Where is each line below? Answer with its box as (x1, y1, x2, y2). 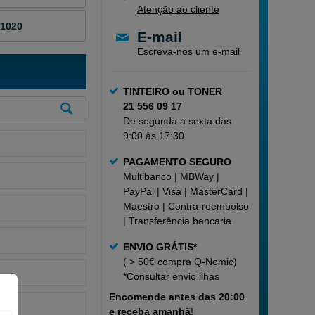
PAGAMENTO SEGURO (122, 156, 231, 167)
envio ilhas (169, 271, 219, 282)
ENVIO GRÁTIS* (122, 241, 197, 252)
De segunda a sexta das (122, 115, 231, 127)
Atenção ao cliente (136, 4, 219, 15)
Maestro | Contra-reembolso (122, 200, 249, 212)
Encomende (108, 291, 166, 302)
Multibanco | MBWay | (122, 171, 219, 182)
